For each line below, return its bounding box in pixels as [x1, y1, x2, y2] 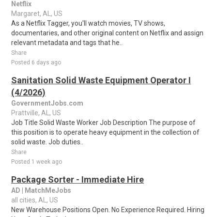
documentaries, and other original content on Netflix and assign [11, 29, 203, 37]
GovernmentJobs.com [11, 99, 83, 107]
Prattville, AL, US [11, 109, 61, 117]
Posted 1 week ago [11, 158, 62, 165]
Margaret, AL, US [11, 10, 62, 17]
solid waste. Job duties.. [11, 138, 83, 146]
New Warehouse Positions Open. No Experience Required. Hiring [11, 206, 204, 214]
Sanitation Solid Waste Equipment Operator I [11, 75, 191, 85]
